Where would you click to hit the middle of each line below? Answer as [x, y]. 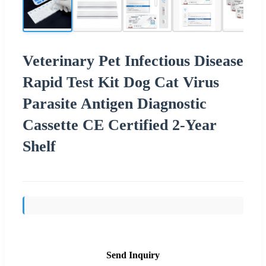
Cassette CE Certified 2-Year [120, 125]
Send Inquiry [133, 255]
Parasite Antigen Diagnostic [115, 103]
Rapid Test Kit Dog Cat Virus [121, 82]
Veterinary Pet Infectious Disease [133, 61]
